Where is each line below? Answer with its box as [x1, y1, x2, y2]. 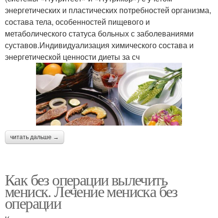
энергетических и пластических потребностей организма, [5, 4, 211, 16]
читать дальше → [10, 134, 59, 141]
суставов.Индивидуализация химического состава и [5, 39, 194, 51]
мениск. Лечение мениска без [5, 181, 178, 202]
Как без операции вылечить [5, 169, 167, 190]
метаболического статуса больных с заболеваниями [5, 28, 194, 39]
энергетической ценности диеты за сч [5, 51, 140, 63]
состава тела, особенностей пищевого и [5, 16, 150, 28]
